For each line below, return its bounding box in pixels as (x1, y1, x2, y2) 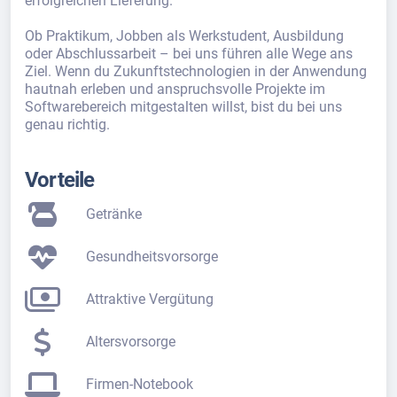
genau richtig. (25, 116, 110, 133)
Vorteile (25, 167, 95, 192)
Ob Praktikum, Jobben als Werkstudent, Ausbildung (25, 27, 344, 44)
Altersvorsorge (86, 333, 176, 350)
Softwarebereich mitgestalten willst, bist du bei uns (25, 98, 342, 115)
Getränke (86, 206, 143, 222)
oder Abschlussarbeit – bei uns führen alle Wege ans (25, 45, 353, 62)
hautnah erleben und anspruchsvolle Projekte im (25, 81, 325, 97)
